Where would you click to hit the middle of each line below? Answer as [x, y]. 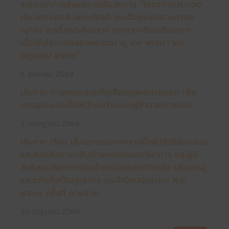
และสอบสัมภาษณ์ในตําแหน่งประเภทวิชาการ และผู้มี [109, 155]
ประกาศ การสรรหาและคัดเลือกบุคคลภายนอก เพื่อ [108, 92]
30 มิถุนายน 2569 [50, 211]
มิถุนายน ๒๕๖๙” [50, 55]
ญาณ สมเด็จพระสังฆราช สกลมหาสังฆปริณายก [106, 30]
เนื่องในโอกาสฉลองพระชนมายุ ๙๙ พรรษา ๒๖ [102, 43]
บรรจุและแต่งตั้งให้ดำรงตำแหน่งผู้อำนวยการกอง [106, 105]
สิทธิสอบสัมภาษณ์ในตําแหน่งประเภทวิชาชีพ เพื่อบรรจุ [113, 167]
